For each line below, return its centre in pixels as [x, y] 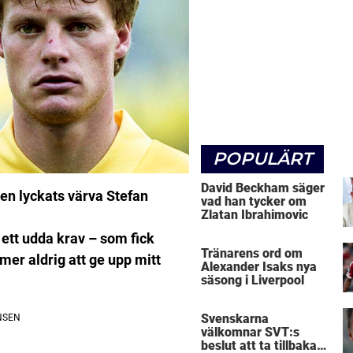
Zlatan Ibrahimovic [255, 214]
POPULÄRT [262, 158]
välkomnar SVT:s [250, 333]
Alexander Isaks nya [259, 267]
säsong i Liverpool [253, 281]
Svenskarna [235, 319]
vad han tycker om [254, 201]
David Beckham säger [263, 188]
